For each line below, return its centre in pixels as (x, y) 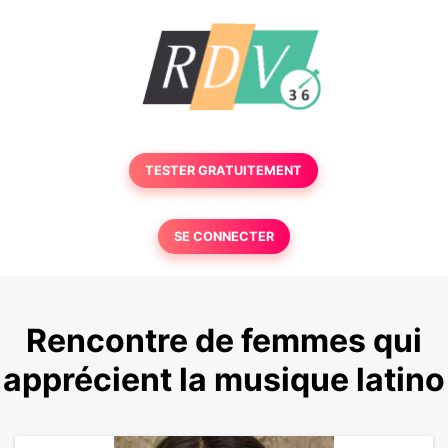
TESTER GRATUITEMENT (224, 170)
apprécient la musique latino (224, 380)
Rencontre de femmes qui (224, 341)
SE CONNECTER (223, 236)
